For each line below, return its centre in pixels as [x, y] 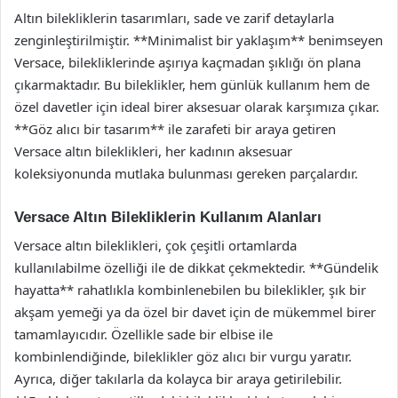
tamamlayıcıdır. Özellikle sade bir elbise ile [143, 334]
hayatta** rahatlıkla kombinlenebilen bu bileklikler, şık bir [190, 290]
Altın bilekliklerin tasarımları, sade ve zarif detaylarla [174, 17]
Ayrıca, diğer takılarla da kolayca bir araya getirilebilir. [178, 378]
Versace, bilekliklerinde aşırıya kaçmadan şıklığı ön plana [187, 62]
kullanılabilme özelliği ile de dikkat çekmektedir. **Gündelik [196, 267]
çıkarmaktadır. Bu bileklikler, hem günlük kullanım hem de [192, 84]
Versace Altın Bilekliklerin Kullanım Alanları [168, 217]
